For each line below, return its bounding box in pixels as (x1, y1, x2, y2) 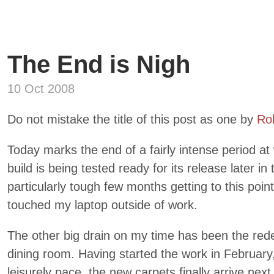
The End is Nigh (7, 51, 190, 78)
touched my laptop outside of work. (7, 198, 198, 212)
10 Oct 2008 (7, 82, 75, 95)
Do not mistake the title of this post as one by (7, 113, 257, 126)
